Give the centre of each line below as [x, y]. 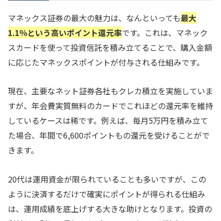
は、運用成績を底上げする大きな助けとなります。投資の [110, 209]
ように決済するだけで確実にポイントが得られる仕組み [107, 194]
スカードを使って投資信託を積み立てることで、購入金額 [110, 47]
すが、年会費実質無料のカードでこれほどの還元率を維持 [110, 106]
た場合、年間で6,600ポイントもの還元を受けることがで [109, 135]
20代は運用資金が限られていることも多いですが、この [107, 179]
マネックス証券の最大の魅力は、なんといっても [94, 18]
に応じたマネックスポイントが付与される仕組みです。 [106, 62]
